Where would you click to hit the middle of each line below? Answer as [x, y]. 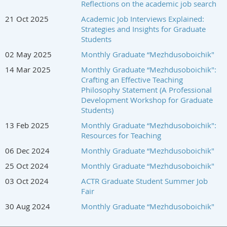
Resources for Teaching [121, 135]
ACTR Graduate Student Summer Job [144, 181]
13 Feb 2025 [27, 125]
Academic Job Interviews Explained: [143, 18]
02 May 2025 [28, 54]
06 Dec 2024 [27, 150]
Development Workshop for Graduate [147, 100]
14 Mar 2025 [28, 69]
